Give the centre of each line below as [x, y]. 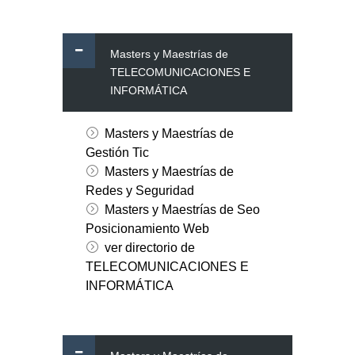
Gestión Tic [117, 153]
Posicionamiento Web [147, 229]
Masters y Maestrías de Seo [182, 210]
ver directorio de [149, 248]
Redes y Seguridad [139, 191]
